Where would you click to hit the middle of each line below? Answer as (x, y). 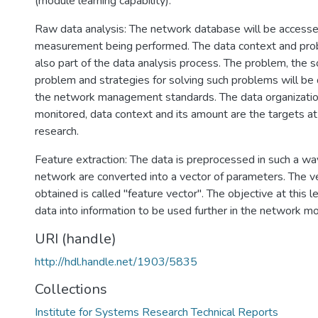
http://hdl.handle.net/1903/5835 (116, 262)
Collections (71, 289)
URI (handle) (76, 239)
